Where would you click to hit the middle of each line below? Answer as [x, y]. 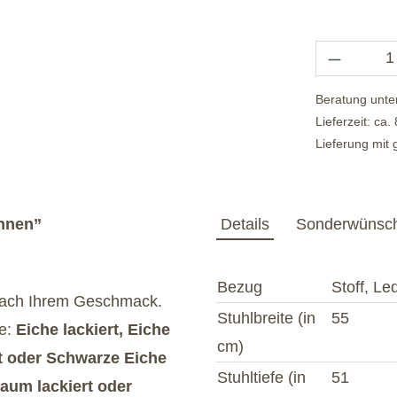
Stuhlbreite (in [266, 318]
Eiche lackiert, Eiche [93, 329]
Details [245, 224]
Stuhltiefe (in [261, 377]
